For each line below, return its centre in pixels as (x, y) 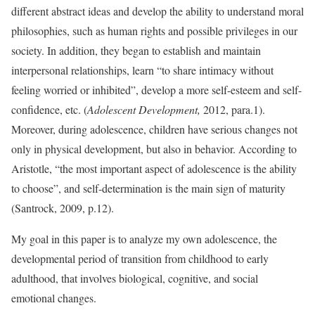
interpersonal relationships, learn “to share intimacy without (142, 70)
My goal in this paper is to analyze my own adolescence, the (144, 239)
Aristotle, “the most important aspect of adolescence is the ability (154, 168)
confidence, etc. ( (49, 109)
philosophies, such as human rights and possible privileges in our (154, 31)
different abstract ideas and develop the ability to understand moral (157, 11)
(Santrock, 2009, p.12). (63, 208)
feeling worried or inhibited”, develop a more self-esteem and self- (156, 90)
